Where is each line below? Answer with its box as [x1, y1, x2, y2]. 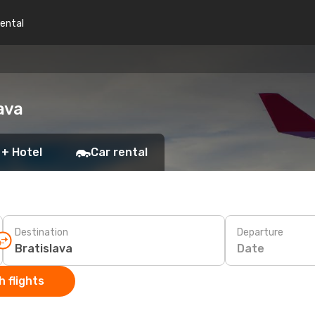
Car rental [91, 146, 148, 159]
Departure [237, 226, 283, 238]
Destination [15, 226, 68, 238]
